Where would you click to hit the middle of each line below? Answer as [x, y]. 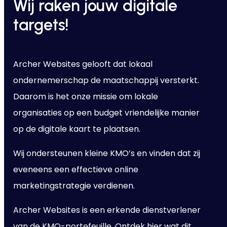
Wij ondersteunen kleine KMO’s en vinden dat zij [106, 153]
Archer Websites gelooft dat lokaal [83, 64]
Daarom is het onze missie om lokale [85, 96]
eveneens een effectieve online [75, 169]
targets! [41, 24]
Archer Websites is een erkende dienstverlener [107, 210]
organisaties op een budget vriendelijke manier [106, 112]
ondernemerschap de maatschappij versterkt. [106, 80]
